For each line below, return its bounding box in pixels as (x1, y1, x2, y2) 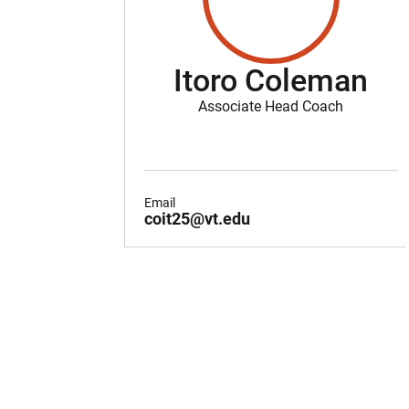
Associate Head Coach (198, 98, 344, 115)
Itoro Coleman (173, 62, 369, 99)
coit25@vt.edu (144, 208, 250, 228)
